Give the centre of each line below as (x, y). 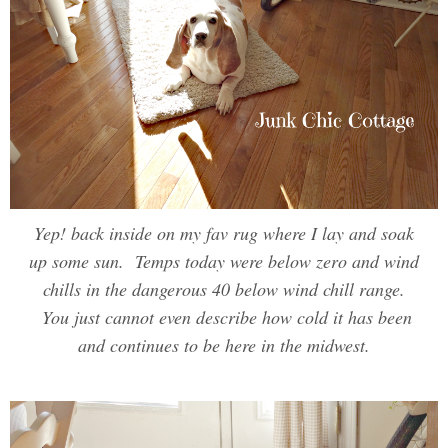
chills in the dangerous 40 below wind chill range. (224, 289)
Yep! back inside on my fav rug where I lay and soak (224, 233)
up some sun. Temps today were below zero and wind (224, 261)
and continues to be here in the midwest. (224, 345)
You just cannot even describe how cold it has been (224, 317)
